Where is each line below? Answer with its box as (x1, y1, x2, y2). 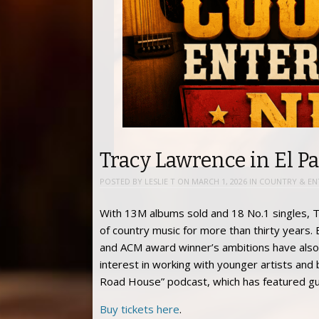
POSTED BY (100, 176, 145, 187)
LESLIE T (145, 176, 175, 187)
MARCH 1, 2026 (192, 176, 247, 187)
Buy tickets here (100, 301, 179, 316)
